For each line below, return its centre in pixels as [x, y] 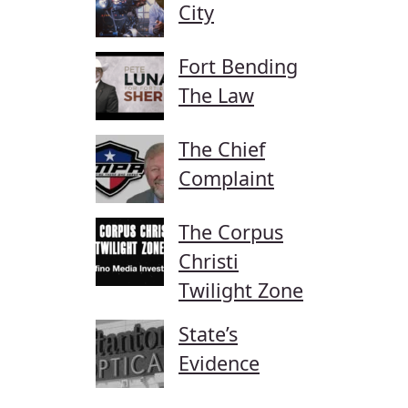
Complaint [226, 178]
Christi [209, 261]
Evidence [219, 363]
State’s [208, 334]
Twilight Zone [241, 291]
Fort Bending [238, 66]
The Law [216, 96]
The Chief [222, 149]
